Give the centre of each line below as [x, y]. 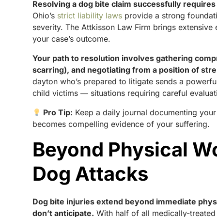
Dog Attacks [91, 174]
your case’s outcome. [72, 39]
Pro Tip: [57, 112]
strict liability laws [90, 15]
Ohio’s [45, 15]
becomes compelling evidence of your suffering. [121, 124]
